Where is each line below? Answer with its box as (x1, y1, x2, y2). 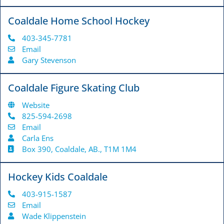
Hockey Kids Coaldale (8, 170, 107, 184)
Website (21, 100, 49, 110)
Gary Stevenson (21, 55, 76, 65)
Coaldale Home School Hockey (8, 14, 149, 28)
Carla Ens (21, 133, 53, 143)
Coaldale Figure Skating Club (8, 81, 139, 95)
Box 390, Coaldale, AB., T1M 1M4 (21, 144, 136, 154)
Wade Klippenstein (21, 211, 86, 221)
